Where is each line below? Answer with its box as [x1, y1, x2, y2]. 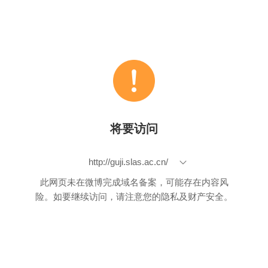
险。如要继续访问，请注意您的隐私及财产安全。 [35, 191, 233, 202]
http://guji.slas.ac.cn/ [88, 157, 168, 167]
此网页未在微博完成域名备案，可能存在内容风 [39, 177, 229, 187]
